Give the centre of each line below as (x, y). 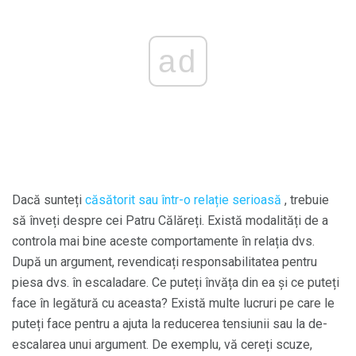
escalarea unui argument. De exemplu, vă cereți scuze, (162, 344)
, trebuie (305, 200)
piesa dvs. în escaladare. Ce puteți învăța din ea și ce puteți (176, 282)
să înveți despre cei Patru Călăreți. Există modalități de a (170, 221)
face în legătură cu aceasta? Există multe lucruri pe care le (173, 303)
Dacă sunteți (48, 200)
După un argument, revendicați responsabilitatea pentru (164, 262)
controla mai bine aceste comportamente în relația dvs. (163, 241)
